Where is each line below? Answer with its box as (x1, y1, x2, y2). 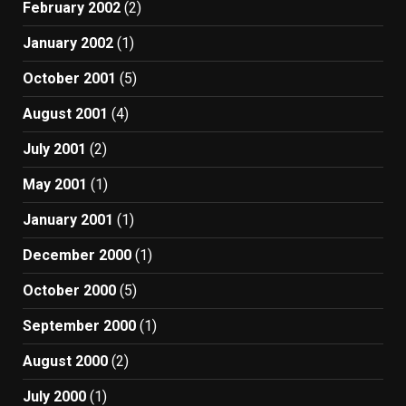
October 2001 (23, 70, 116, 88)
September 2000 (23, 317, 136, 335)
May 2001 (23, 176, 87, 194)
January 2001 (23, 211, 113, 229)
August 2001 (23, 105, 108, 123)
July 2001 (23, 140, 86, 159)
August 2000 (23, 353, 108, 371)
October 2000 (23, 282, 116, 300)
